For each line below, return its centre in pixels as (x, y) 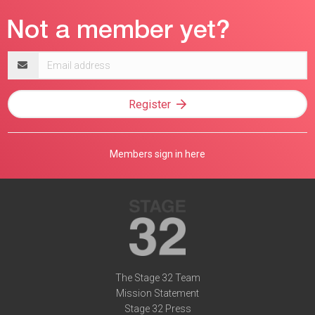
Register (150, 104)
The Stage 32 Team (157, 278)
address (27, 72)
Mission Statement (157, 293)
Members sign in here (157, 154)
